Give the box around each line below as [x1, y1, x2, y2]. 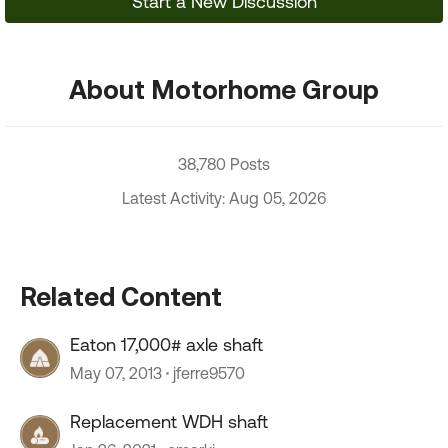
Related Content [20, 281, 222, 311]
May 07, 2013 [70, 364, 162, 382]
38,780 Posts [178, 155, 270, 173]
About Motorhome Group [69, 74, 379, 104]
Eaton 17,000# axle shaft [70, 334, 263, 355]
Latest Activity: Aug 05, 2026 [122, 189, 326, 207]
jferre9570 [173, 364, 245, 382]
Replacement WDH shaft [70, 411, 268, 432]
